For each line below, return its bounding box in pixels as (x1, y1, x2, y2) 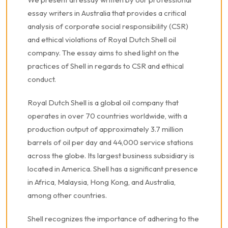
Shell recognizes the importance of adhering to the (27, 214, 199, 223)
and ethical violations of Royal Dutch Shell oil (27, 35, 176, 44)
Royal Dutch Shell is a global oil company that (27, 98, 179, 107)
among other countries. (27, 190, 107, 200)
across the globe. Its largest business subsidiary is (27, 151, 194, 160)
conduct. (27, 74, 56, 84)
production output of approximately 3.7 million (27, 124, 183, 134)
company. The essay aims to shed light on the (27, 48, 179, 58)
